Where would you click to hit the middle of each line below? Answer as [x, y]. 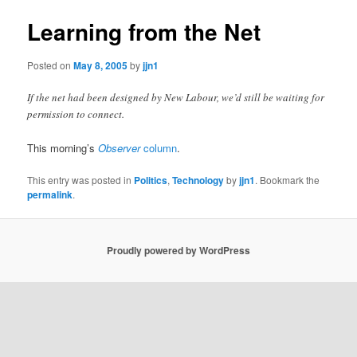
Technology [198, 180]
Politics [151, 180]
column [159, 147]
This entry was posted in [81, 179]
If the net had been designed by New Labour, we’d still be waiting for [176, 97]
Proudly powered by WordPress [178, 251]
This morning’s [63, 147]
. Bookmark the [288, 179]
